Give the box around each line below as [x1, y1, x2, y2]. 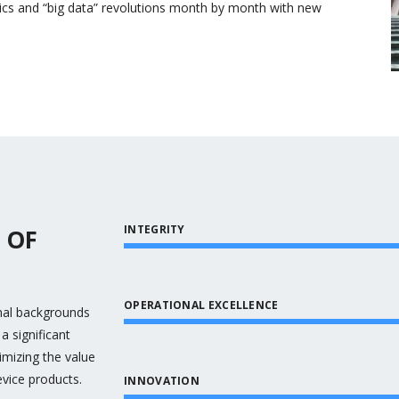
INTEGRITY [124, 222, 185, 237]
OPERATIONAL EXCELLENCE [124, 297, 279, 313]
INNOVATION [124, 373, 199, 388]
